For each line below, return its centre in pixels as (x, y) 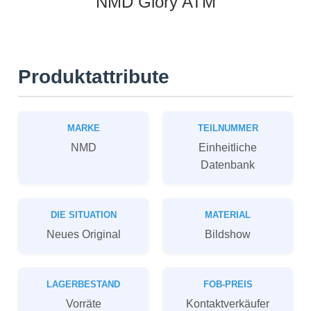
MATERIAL (228, 215)
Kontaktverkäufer (228, 303)
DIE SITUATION (83, 215)
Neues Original (83, 234)
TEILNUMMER (228, 128)
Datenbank (228, 165)
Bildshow (228, 234)
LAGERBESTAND (83, 284)
